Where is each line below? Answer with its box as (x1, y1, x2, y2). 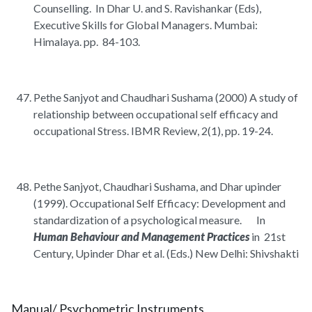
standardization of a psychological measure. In (33, 213, 265, 227)
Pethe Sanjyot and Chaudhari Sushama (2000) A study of (33, 91, 298, 104)
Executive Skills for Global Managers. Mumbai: (33, 18, 258, 32)
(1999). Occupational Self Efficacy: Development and (33, 196, 286, 210)
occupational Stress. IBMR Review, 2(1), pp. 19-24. (33, 124, 273, 138)
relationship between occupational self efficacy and (33, 107, 278, 121)
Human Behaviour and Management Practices (33, 230, 249, 244)
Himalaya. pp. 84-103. (33, 35, 140, 49)
